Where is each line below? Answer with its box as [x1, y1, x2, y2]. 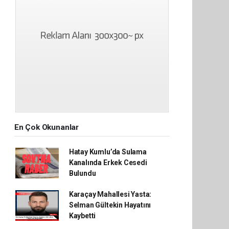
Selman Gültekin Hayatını [68, 201, 151, 209]
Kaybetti [68, 212, 96, 220]
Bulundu [68, 169, 96, 177]
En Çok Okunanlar [14, 123, 79, 132]
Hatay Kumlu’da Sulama [68, 148, 147, 156]
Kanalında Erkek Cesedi [68, 158, 147, 167]
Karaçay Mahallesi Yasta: [68, 190, 152, 198]
